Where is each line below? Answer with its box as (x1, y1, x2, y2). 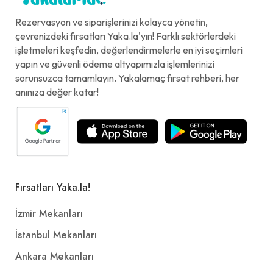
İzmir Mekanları (15, 207, 83, 221)
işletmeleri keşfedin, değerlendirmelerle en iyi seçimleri (15, 43, 243, 56)
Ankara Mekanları (15, 249, 94, 263)
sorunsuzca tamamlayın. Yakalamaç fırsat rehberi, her (15, 71, 239, 84)
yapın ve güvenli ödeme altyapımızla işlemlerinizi (15, 57, 214, 70)
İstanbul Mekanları (15, 228, 97, 242)
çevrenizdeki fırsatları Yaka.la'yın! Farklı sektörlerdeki (15, 29, 236, 42)
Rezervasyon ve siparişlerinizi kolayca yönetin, (15, 15, 208, 28)
